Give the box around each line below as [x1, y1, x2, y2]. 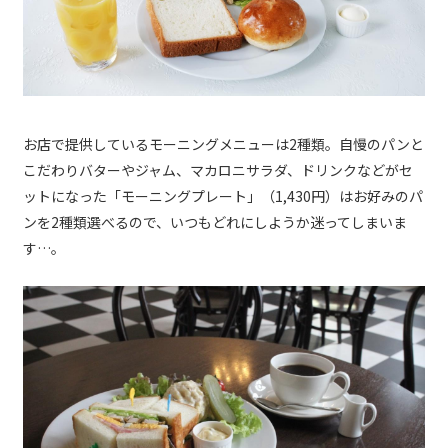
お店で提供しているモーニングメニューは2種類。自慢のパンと [23, 133, 424, 154]
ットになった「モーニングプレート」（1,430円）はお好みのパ [23, 185, 423, 206]
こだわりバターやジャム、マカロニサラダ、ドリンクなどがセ [23, 159, 413, 180]
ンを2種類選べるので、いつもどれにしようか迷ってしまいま [23, 211, 407, 232]
